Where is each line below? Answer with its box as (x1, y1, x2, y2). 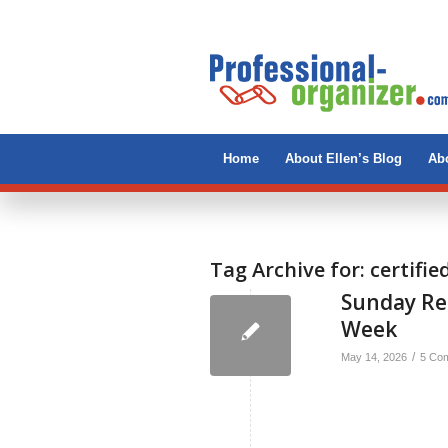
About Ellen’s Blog (285, 151, 402, 166)
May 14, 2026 (341, 351, 407, 363)
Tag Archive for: (210, 256, 370, 283)
